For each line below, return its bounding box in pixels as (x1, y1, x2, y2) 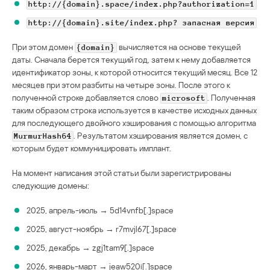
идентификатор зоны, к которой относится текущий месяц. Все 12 (12, 67, 257, 78)
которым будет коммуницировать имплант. (12, 143, 171, 154)
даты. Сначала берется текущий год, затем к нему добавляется (12, 54, 251, 65)
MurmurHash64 (14, 132, 72, 141)
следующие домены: (12, 180, 89, 191)
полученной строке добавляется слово (12, 92, 160, 103)
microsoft (162, 94, 206, 103)
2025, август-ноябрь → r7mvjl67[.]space (27, 224, 177, 234)
